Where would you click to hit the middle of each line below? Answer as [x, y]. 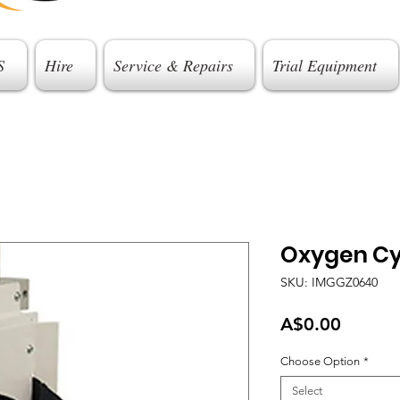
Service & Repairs [173, 65]
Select [307, 391]
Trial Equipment [324, 65]
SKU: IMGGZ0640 [329, 282]
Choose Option [320, 361]
